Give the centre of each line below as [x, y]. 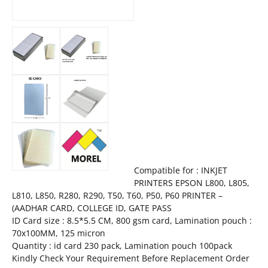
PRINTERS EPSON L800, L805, [192, 182]
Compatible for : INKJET [181, 170]
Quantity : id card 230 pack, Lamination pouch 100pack [122, 245]
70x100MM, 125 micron [59, 233]
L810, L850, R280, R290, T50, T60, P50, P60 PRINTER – [117, 195]
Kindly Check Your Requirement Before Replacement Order [131, 258]
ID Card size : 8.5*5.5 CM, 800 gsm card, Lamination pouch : [132, 220]
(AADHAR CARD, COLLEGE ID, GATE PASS [92, 208]
